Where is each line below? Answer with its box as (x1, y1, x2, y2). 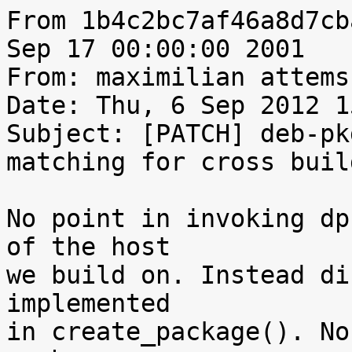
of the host (6, 233, 170, 261)
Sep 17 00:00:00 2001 (6, 35, 305, 63)
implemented (6, 289, 170, 317)
